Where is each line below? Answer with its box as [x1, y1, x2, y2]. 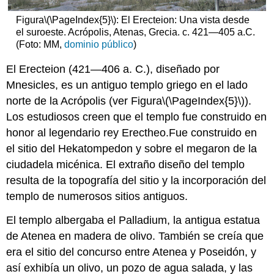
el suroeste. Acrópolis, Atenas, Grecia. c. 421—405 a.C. [15, 26, 255, 37]
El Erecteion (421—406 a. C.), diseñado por [6, 63, 220, 76]
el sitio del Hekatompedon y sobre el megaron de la [6, 143, 257, 155]
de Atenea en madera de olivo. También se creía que [6, 230, 264, 243]
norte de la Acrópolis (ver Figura [6, 95, 163, 108]
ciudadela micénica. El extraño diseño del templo [6, 158, 245, 171]
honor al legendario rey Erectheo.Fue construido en [6, 127, 257, 139]
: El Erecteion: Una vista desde [116, 14, 250, 25]
